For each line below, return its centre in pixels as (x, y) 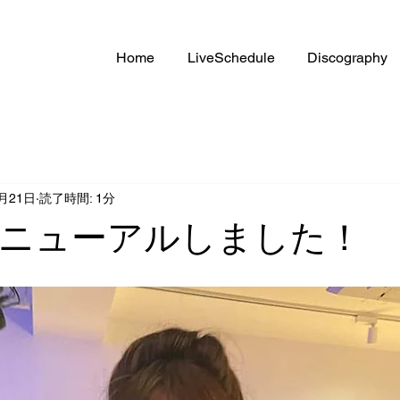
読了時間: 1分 (77, 198)
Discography (347, 58)
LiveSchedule (231, 58)
